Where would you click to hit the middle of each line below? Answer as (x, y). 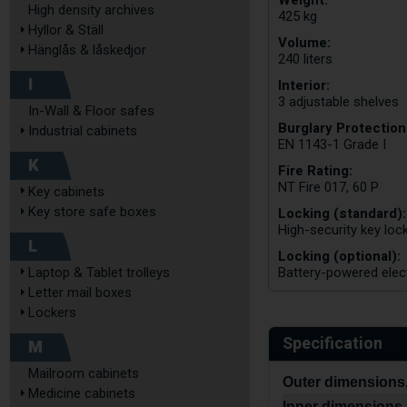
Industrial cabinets (83, 131)
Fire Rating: (316, 171)
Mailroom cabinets (84, 373)
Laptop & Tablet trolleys (99, 273)
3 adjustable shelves (339, 102)
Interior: (304, 85)
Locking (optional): (340, 256)
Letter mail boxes (80, 293)
